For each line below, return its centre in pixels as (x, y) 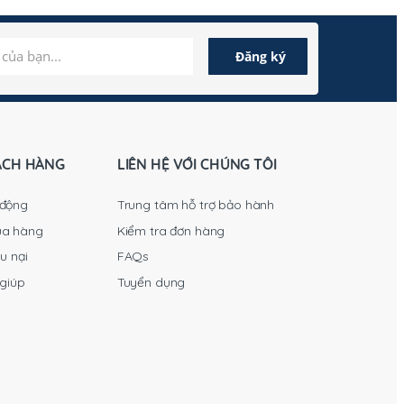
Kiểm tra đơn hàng (171, 230)
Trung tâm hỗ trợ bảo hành (196, 205)
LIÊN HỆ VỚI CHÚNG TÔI (197, 164)
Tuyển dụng (151, 283)
